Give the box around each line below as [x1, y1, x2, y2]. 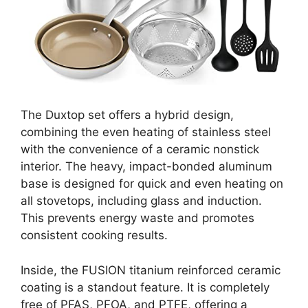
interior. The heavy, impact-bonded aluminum [21, 159, 272, 174]
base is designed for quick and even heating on [21, 177, 283, 191]
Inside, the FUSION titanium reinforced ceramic [21, 263, 280, 277]
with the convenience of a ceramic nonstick [21, 142, 259, 157]
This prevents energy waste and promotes [21, 211, 254, 225]
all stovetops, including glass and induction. [21, 194, 262, 208]
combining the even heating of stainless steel [21, 125, 271, 140]
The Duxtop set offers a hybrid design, [21, 108, 234, 122]
